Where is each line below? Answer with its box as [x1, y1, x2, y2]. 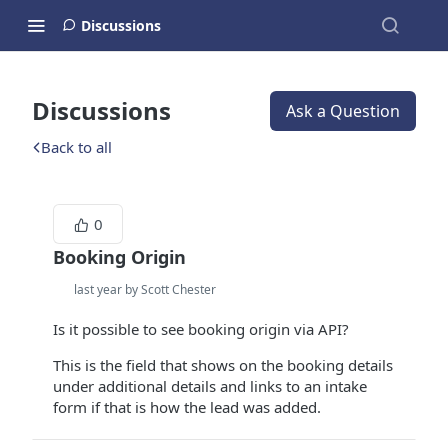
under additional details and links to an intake [53, 376, 367, 396]
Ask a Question [286, 100, 400, 122]
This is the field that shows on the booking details [53, 355, 393, 375]
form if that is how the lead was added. [53, 397, 321, 417]
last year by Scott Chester [74, 281, 216, 298]
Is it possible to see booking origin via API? [53, 319, 349, 339]
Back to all [41, 137, 112, 157]
